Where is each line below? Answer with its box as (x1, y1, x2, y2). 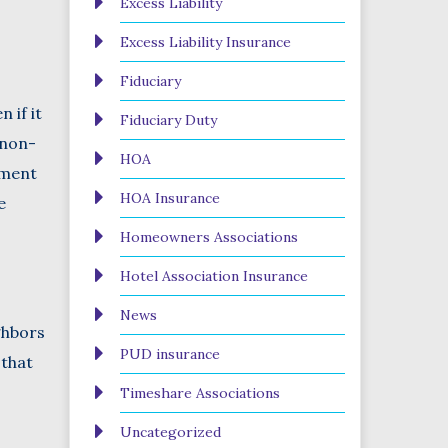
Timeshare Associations (119, 384, 280, 402)
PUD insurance (119, 345, 220, 363)
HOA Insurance (119, 189, 220, 207)
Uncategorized (119, 423, 221, 441)
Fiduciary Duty (119, 111, 217, 129)
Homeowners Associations (119, 228, 298, 246)
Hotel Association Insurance (119, 267, 308, 285)
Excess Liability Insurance (119, 33, 291, 51)
